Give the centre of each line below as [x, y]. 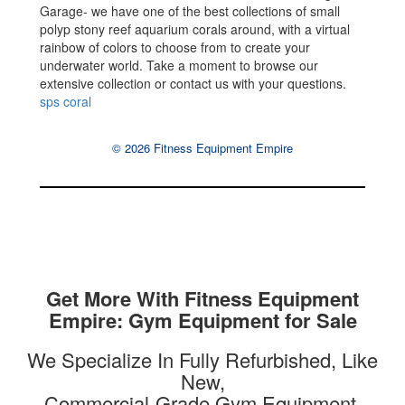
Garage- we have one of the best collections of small [190, 11]
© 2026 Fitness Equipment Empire [202, 148]
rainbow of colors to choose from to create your [175, 47]
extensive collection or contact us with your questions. [193, 84]
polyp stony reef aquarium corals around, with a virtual [195, 29]
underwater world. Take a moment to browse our [179, 66]
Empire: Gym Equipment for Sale [202, 320]
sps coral [66, 102]
